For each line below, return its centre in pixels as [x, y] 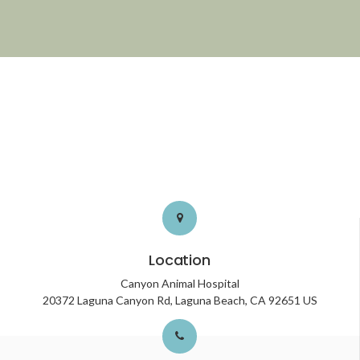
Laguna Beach [210, 301]
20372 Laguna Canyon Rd [106, 301]
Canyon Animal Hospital [180, 284]
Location [180, 260]
